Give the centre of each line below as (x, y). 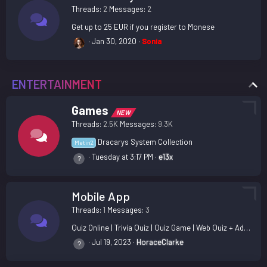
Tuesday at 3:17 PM (122, 156)
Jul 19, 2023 (111, 242)
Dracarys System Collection (145, 142)
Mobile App (101, 196)
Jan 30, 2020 (114, 41)
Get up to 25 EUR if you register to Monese (143, 27)
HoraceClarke (160, 242)
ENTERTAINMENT (57, 84)
